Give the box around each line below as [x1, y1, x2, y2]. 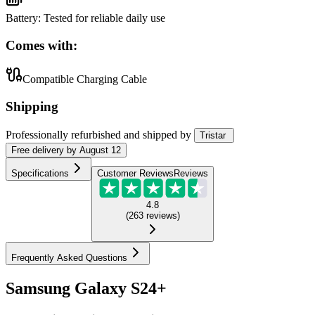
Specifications [11, 167, 69, 179]
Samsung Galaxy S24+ [6, 278, 167, 297]
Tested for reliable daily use [44, 11, 165, 24]
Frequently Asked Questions [11, 252, 127, 263]
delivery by [30, 144, 77, 155]
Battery [6, 11, 38, 24]
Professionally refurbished [6, 128, 121, 141]
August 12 [79, 144, 121, 155]
